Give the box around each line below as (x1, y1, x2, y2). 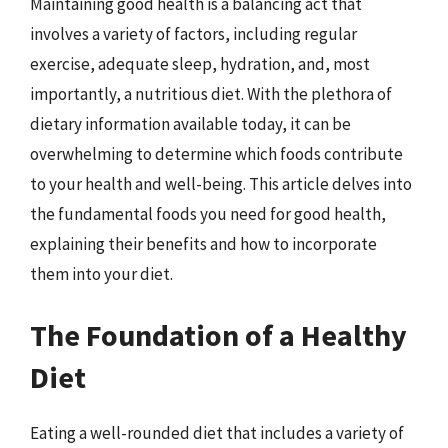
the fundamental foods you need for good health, (30, 202, 386, 225)
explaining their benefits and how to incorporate (30, 232, 377, 255)
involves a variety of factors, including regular (30, 22, 357, 45)
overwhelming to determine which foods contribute (30, 142, 403, 165)
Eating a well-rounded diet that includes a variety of (30, 422, 404, 444)
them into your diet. (30, 262, 173, 285)
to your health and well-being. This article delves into (30, 172, 412, 195)
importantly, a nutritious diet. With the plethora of (30, 82, 392, 105)
